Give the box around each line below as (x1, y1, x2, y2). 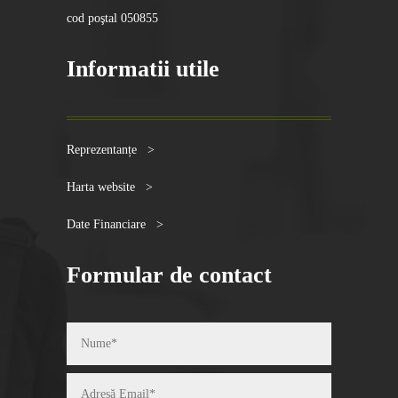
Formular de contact (66, 262, 272, 289)
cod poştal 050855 (66, 12, 158, 26)
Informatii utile (66, 56, 219, 83)
